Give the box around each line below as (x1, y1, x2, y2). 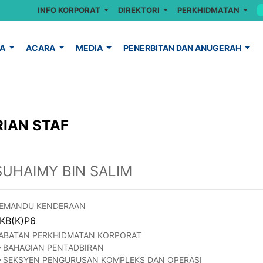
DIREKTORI (117, 5, 161, 15)
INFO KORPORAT (37, 5, 102, 15)
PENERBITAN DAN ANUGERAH (123, 43, 243, 53)
